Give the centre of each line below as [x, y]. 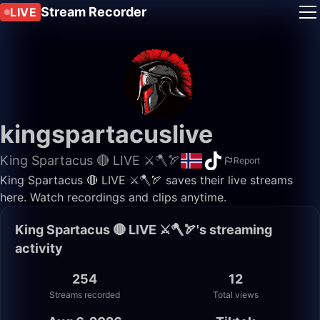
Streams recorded [85, 295]
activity [39, 248]
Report [247, 160]
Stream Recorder [94, 12]
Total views [235, 295]
